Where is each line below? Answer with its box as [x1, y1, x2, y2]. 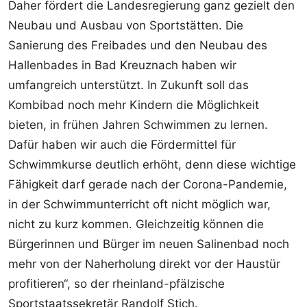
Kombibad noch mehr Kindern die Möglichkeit [8, 97, 259, 112]
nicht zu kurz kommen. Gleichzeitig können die [8, 217, 264, 231]
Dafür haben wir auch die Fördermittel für [8, 137, 236, 151]
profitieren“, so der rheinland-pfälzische [8, 276, 225, 291]
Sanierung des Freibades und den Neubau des [8, 38, 267, 52]
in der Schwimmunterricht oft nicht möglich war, [8, 197, 271, 211]
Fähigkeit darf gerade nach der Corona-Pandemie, [8, 177, 287, 191]
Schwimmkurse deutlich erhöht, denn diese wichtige [8, 157, 296, 171]
